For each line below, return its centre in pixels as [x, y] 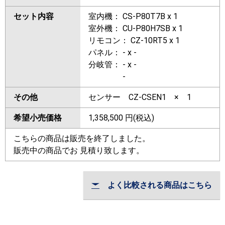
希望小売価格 [38, 118]
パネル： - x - [113, 53]
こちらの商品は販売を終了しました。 [82, 139]
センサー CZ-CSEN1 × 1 [140, 97]
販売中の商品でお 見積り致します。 [79, 151]
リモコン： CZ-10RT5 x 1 [134, 41]
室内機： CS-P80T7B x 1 [133, 17]
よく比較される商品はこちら [156, 185]
